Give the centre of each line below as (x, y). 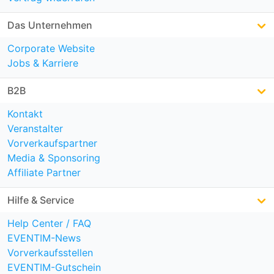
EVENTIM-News (44, 238)
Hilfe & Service (41, 200)
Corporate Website (51, 48)
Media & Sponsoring (54, 157)
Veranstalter (35, 128)
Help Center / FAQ (49, 223)
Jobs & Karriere (43, 63)
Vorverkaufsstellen (50, 252)
